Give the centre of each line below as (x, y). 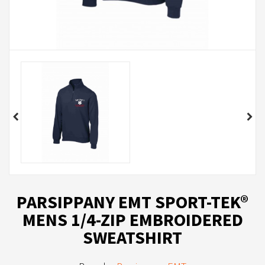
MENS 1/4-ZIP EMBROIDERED (132, 219)
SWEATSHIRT (132, 237)
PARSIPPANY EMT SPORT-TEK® (132, 201)
